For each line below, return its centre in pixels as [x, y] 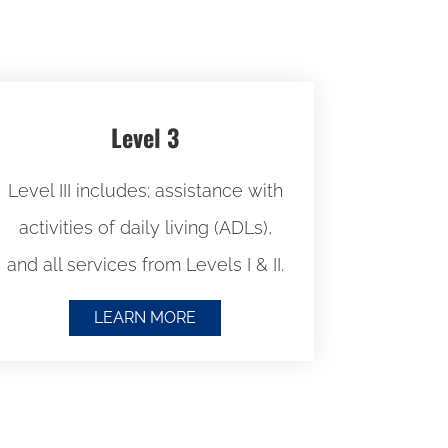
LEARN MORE [145, 318]
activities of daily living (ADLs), [145, 227]
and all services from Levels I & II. [145, 264]
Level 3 [145, 136]
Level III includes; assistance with [145, 190]
